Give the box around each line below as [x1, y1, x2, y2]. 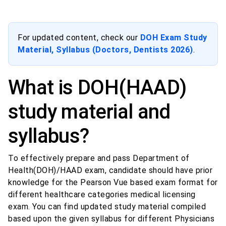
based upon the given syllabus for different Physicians [8, 214, 214, 224]
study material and [8, 100, 171, 124]
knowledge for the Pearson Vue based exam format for [8, 178, 218, 188]
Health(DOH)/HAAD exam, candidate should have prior [8, 165, 212, 176]
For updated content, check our [18, 33, 140, 43]
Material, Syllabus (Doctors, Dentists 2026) [18, 45, 193, 55]
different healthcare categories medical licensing [8, 190, 196, 200]
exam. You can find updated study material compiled [8, 202, 206, 212]
